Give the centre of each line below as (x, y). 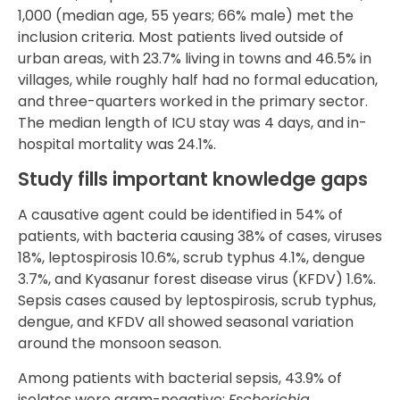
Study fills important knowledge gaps (193, 179)
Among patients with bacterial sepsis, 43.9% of (180, 378)
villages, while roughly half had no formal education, (198, 80)
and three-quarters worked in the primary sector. (193, 102)
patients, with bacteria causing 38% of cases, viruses (200, 237)
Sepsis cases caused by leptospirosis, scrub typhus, (197, 301)
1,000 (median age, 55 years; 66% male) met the (186, 16)
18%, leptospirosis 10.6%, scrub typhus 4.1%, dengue (192, 258)
